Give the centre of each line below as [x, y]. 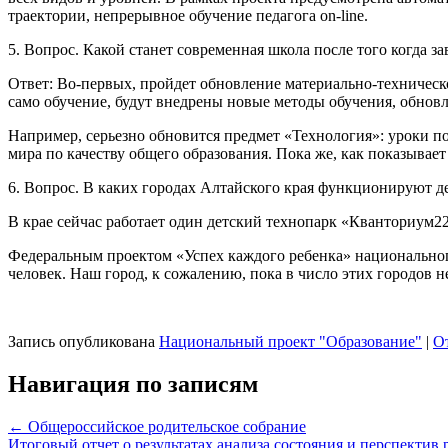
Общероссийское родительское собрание [165, 427]
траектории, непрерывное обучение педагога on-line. [188, 16]
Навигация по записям [133, 384]
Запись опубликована [83, 342]
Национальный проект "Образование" [290, 342]
